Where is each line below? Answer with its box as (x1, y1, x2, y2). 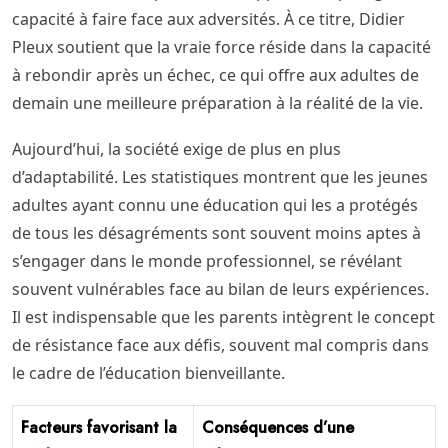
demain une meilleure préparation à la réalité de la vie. (12, 91, 423, 114)
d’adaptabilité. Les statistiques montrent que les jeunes (12, 165, 428, 188)
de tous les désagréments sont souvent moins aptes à (12, 221, 421, 244)
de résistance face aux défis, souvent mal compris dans (12, 333, 429, 356)
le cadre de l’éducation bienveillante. (12, 361, 285, 384)
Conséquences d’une (202, 415, 354, 439)
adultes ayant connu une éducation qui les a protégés (12, 193, 418, 216)
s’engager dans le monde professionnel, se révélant (12, 249, 402, 272)
